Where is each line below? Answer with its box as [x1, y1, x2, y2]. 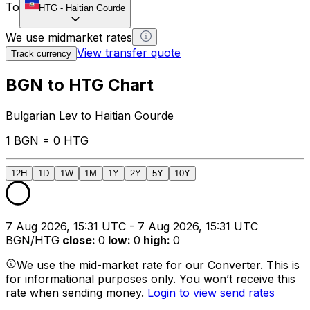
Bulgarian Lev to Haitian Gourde [6, 108, 174, 122]
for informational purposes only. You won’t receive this [6, 271, 295, 286]
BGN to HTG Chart [6, 74, 154, 95]
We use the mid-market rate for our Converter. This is [17, 257, 300, 272]
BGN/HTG [6, 232, 60, 247]
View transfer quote [77, 45, 181, 60]
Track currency [11, 48, 71, 59]
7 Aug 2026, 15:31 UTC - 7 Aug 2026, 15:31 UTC [6, 219, 258, 233]
